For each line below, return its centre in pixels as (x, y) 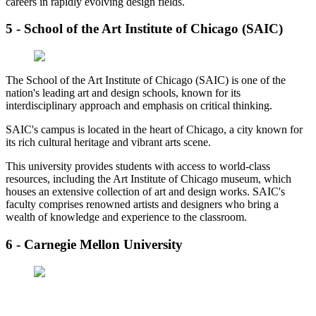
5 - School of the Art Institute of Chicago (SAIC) (144, 29)
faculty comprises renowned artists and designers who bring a (142, 205)
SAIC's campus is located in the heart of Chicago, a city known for (154, 130)
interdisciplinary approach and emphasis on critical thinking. (139, 106)
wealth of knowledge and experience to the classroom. (126, 217)
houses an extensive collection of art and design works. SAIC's (145, 192)
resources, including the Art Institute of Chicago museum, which (148, 179)
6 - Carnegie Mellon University (94, 244)
